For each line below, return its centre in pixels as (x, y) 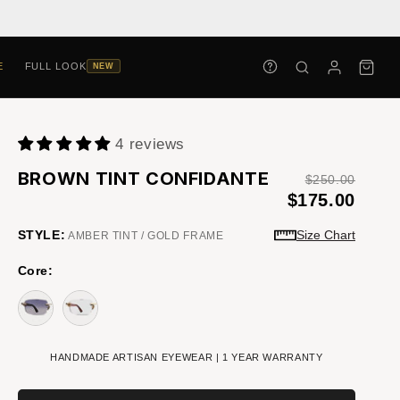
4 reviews (150, 144)
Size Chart (325, 235)
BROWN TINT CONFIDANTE (143, 178)
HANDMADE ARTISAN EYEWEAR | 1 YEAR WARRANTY (187, 357)
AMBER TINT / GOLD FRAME (145, 235)
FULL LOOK (55, 66)
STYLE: (42, 234)
